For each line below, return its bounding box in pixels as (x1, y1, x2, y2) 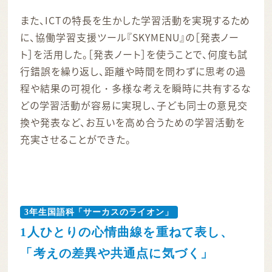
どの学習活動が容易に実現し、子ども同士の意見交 (20, 97, 248, 112)
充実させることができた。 (20, 131, 131, 146)
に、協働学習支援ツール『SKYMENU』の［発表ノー (20, 29, 240, 44)
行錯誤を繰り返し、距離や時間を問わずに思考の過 (20, 63, 246, 78)
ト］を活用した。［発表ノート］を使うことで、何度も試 (20, 46, 248, 61)
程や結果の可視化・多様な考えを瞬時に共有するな (20, 80, 251, 95)
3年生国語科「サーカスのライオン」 (24, 207, 174, 217)
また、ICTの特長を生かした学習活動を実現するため (20, 12, 251, 27)
